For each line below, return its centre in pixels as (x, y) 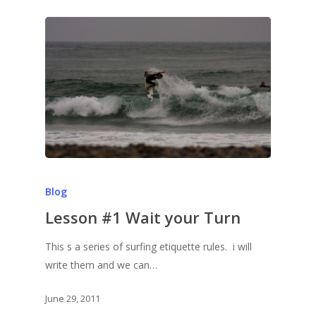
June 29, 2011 (73, 298)
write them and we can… (101, 265)
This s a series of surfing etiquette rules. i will (148, 246)
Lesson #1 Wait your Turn (143, 217)
